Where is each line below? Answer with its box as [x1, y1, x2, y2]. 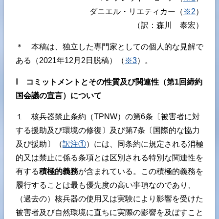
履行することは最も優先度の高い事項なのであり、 [16, 181, 196, 190]
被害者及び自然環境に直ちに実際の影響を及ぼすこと [16, 208, 203, 217]
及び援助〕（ [16, 140, 63, 149]
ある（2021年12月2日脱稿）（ [16, 56, 125, 65]
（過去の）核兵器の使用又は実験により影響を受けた [16, 195, 203, 203]
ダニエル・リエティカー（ [89, 7, 183, 16]
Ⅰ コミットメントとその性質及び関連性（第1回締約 [16, 77, 202, 86]
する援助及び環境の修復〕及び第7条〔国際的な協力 [16, 126, 200, 135]
